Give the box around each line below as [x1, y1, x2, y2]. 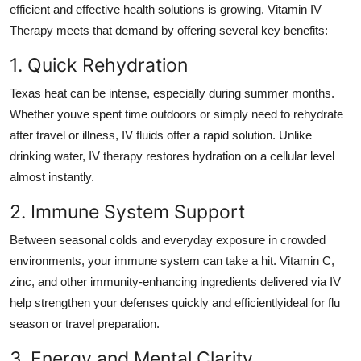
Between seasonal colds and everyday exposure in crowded [10, 232, 326, 247]
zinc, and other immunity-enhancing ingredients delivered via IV [10, 274, 341, 288]
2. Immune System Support [10, 199, 245, 223]
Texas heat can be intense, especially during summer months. [10, 85, 334, 100]
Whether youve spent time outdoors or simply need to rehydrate [10, 106, 343, 121]
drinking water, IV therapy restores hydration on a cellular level [10, 148, 334, 163]
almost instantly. [10, 169, 94, 184]
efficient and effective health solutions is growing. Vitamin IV [10, 2, 322, 16]
